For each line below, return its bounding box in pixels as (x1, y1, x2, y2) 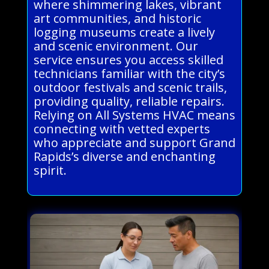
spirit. (33, 162, 67, 178)
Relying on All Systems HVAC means (33, 106, 235, 123)
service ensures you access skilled (33, 51, 223, 68)
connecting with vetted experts (33, 120, 210, 137)
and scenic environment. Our (33, 37, 198, 54)
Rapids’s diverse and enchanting (33, 148, 216, 165)
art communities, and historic (33, 10, 201, 26)
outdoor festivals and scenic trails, (33, 79, 227, 95)
